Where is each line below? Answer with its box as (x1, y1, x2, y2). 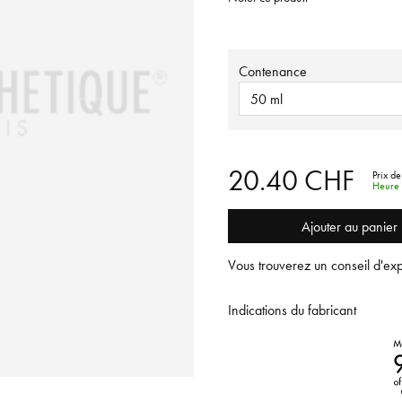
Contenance (239, 62, 307, 80)
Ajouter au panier (301, 217, 398, 235)
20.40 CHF (228, 163, 354, 197)
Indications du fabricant (228, 301, 356, 319)
